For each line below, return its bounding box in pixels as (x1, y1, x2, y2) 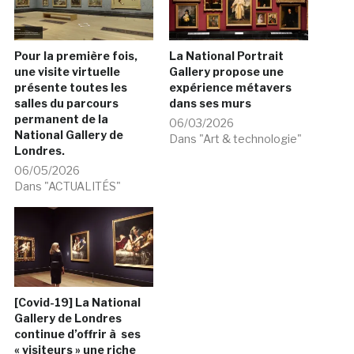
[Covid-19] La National (13, 296, 141, 310)
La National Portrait (169, 49, 284, 63)
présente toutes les (13, 81, 127, 95)
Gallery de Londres (13, 311, 122, 326)
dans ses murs (169, 96, 251, 111)
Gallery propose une (169, 65, 284, 79)
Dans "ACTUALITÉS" (13, 179, 121, 194)
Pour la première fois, (13, 49, 137, 63)
